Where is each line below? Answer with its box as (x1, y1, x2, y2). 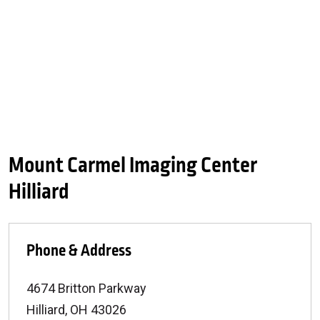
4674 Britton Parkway (26, 281, 146, 296)
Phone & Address (26, 239, 131, 263)
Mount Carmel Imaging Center (9, 151, 257, 181)
